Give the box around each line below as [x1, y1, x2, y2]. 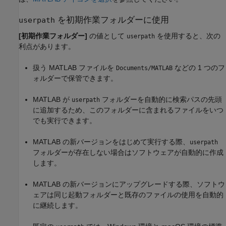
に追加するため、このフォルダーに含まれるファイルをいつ [33, 105, 223, 114]
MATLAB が [33, 95, 72, 103]
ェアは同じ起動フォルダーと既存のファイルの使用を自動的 [33, 190, 223, 199]
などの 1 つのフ [173, 63, 225, 72]
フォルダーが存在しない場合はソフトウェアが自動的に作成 [33, 148, 223, 156]
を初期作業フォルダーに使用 [55, 15, 169, 25]
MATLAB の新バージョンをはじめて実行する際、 [33, 137, 190, 146]
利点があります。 [19, 42, 75, 50]
